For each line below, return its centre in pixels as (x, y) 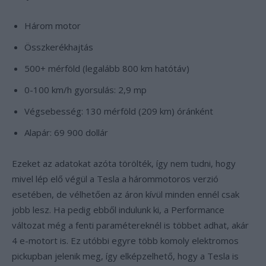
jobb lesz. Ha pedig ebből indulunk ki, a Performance (118, 210)
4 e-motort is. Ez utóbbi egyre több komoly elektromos (125, 240)
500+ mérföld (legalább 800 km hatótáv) (107, 68)
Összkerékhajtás (59, 47)
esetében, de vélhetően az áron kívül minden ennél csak (126, 194)
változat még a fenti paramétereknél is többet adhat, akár (130, 225)
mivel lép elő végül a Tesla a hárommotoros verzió (115, 179)
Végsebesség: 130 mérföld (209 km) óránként (119, 111)
